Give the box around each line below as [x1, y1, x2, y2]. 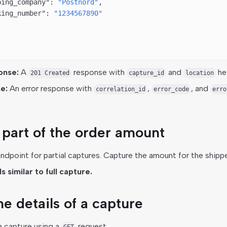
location [185, 69, 214, 77]
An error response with [7, 84, 94, 94]
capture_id [128, 69, 164, 77]
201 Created [30, 69, 69, 77]
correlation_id [95, 86, 145, 93]
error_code [153, 86, 189, 93]
